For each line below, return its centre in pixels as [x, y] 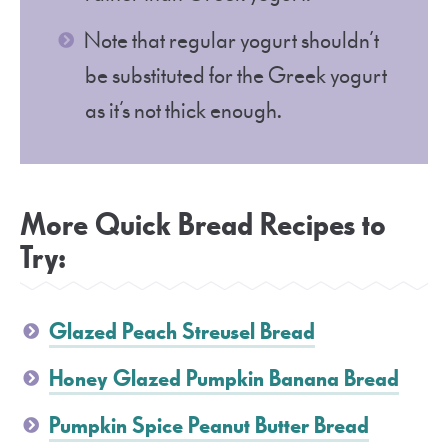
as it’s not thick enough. [186, 111]
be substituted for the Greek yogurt [236, 76]
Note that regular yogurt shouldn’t [231, 41]
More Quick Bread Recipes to [203, 226]
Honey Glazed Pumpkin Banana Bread [224, 379]
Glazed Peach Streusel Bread [182, 332]
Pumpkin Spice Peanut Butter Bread [209, 426]
